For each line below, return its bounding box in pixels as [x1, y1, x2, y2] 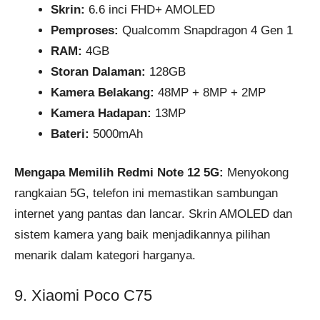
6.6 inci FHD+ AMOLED [85, 2, 215, 16]
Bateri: [51, 126, 89, 141]
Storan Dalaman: [51, 64, 146, 79]
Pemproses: [51, 23, 119, 37]
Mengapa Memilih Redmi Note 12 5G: [14, 166, 224, 180]
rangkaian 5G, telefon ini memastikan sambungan [14, 186, 278, 201]
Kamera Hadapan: [51, 106, 151, 120]
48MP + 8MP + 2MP [154, 85, 266, 99]
